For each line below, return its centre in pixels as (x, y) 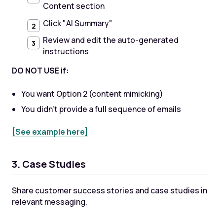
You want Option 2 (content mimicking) (92, 93)
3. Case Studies (49, 164)
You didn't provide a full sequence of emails (101, 109)
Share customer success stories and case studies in (109, 190)
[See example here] (50, 132)
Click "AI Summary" (77, 23)
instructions (66, 52)
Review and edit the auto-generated (110, 40)
